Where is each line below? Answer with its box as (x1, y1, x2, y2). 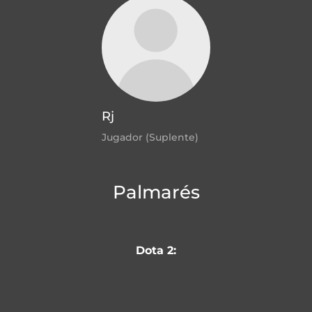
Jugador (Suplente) (102, 130, 198, 143)
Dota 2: (136, 244, 176, 258)
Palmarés (112, 180, 200, 203)
